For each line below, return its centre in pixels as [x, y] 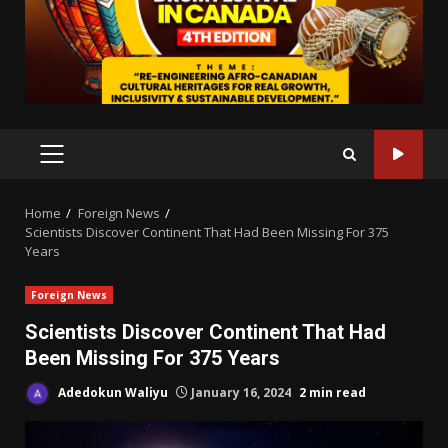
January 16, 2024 [241, 392]
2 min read [332, 392]
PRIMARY [83, 164]
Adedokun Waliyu [111, 392]
